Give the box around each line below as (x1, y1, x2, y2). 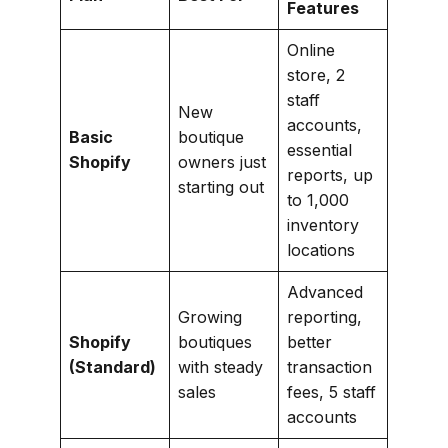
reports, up (287, 164, 373, 185)
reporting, (287, 306, 362, 327)
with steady (178, 356, 263, 377)
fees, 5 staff (287, 381, 376, 402)
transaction (287, 356, 372, 377)
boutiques (178, 331, 252, 352)
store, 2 (287, 64, 345, 85)
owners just (178, 151, 266, 172)
